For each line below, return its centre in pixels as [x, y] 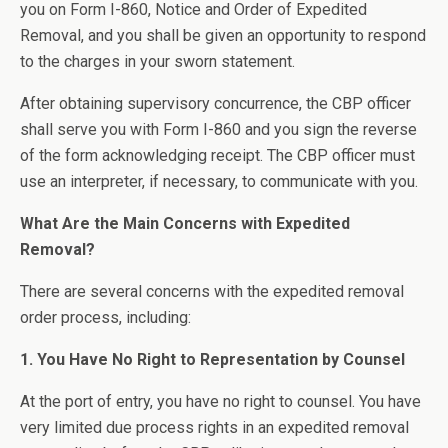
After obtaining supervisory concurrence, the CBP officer [215, 103]
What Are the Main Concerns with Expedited [185, 223]
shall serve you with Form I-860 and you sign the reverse [218, 129]
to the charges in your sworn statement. [157, 61]
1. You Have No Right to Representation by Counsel [212, 359]
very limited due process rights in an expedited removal [214, 427]
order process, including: [105, 317]
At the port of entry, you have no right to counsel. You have [220, 401]
